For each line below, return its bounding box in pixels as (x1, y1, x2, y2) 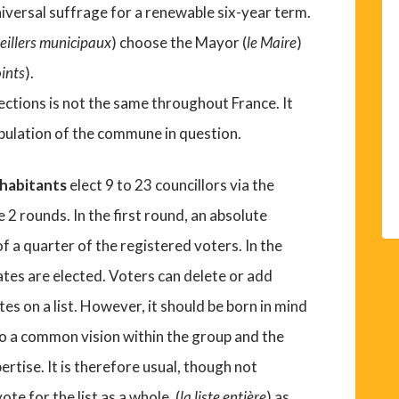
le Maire (247, 33, 297, 53)
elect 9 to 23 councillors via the (69, 175, 275, 195)
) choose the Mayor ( (111, 33, 248, 53)
